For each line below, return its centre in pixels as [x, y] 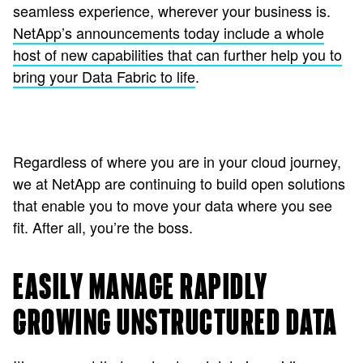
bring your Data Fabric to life [104, 76]
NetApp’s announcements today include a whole [169, 32]
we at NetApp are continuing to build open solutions [179, 183]
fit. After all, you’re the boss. [103, 227]
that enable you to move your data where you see [173, 205]
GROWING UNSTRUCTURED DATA [175, 324]
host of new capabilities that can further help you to [177, 54]
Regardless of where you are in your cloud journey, [177, 161]
